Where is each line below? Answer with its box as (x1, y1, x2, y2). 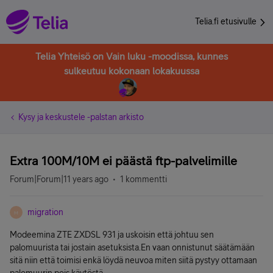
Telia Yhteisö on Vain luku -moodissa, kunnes (35, 51, 228, 62)
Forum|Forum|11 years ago (10, 174, 108, 184)
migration (27, 207, 63, 217)
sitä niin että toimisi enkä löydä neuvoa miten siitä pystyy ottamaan (10, 255, 257, 265)
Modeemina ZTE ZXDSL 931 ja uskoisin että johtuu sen (10, 230, 214, 239)
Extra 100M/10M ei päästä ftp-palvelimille (10, 154, 237, 168)
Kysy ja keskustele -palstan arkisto (18, 112, 144, 122)
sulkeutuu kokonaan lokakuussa (64, 65, 199, 76)
